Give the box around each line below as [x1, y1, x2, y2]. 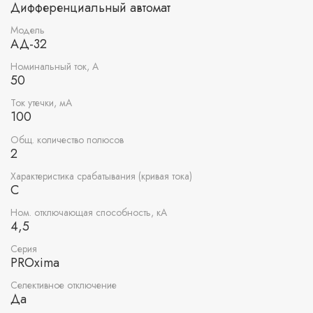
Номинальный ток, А [10, 59, 99, 74]
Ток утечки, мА [10, 96, 72, 110]
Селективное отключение [10, 278, 117, 293]
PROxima [10, 254, 59, 272]
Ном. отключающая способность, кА [10, 205, 167, 219]
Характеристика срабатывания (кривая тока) [10, 168, 192, 183]
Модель [10, 22, 45, 37]
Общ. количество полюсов [10, 132, 124, 147]
